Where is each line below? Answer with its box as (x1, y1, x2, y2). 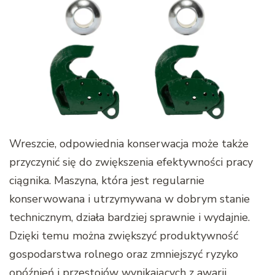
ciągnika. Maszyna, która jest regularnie (9, 173, 204, 188)
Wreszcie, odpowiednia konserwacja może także (9, 136, 249, 152)
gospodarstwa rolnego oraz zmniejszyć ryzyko (9, 247, 238, 262)
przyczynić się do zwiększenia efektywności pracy (9, 155, 253, 170)
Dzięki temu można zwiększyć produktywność (9, 228, 238, 244)
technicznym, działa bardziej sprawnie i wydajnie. (9, 210, 250, 225)
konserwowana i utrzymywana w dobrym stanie (9, 192, 250, 207)
